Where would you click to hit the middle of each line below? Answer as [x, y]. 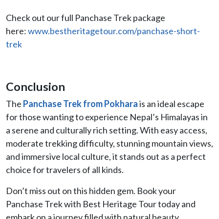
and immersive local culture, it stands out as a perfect [106, 156]
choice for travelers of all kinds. [65, 169]
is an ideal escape [171, 103]
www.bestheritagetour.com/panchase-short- [114, 31]
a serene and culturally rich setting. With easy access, [107, 130]
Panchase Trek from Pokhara [80, 103]
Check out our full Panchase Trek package [86, 17]
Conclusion [35, 86]
